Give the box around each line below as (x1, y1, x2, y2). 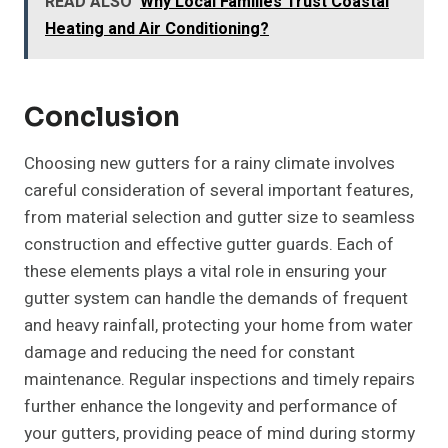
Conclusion (24, 101, 180, 135)
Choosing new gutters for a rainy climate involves (24, 151, 395, 177)
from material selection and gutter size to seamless (24, 205, 415, 231)
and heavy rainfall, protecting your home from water (24, 313, 413, 339)
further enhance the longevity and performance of (24, 394, 398, 420)
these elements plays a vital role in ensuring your (24, 259, 387, 285)
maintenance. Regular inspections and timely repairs (24, 367, 415, 393)
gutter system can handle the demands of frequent (24, 286, 408, 312)
